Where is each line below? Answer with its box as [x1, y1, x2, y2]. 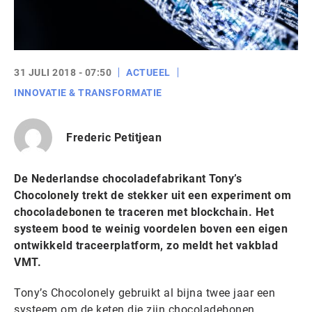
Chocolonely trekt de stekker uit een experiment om [14, 189, 291, 202]
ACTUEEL [126, 67, 171, 78]
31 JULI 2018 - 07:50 [14, 67, 111, 78]
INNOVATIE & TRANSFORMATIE [14, 87, 162, 98]
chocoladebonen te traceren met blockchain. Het [14, 205, 274, 219]
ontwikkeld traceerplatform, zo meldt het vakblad [14, 239, 278, 252]
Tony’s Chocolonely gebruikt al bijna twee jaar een [14, 286, 275, 299]
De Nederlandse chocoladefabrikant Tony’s [14, 172, 242, 185]
